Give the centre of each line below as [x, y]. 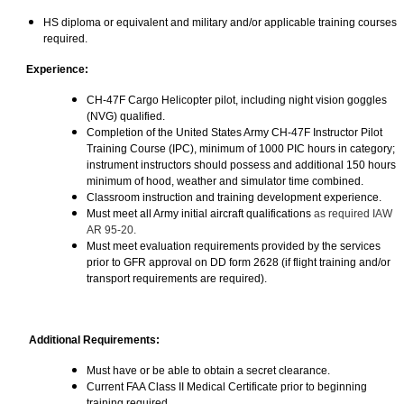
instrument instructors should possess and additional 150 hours [241, 165]
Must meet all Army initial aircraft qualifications [199, 214]
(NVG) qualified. [126, 117]
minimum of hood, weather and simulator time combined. [225, 182]
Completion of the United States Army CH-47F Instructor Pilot [234, 133]
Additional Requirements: [94, 340]
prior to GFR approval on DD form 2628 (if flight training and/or [239, 263]
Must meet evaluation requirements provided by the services [234, 247]
